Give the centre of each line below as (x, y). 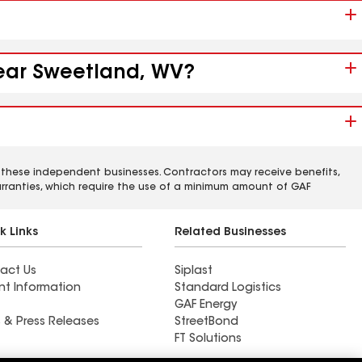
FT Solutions (208, 339)
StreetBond (206, 322)
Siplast (194, 271)
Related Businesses (230, 233)
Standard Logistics (228, 288)
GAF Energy (206, 305)
